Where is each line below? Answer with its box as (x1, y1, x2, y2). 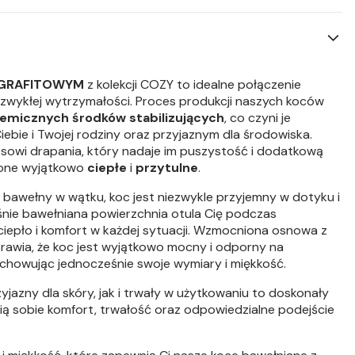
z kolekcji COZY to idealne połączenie (84, 76, 301, 93)
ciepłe (87, 159, 127, 176)
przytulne (136, 159, 198, 176)
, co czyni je (224, 109, 291, 126)
